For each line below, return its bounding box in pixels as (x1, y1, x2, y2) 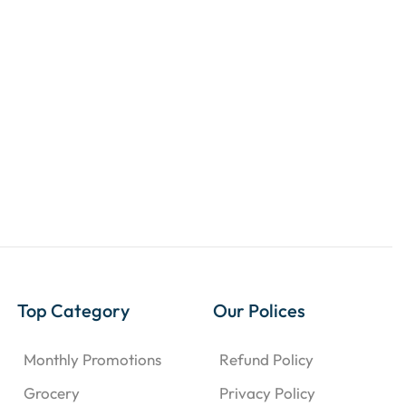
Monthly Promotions (24, 349, 162, 369)
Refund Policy (218, 349, 314, 369)
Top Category (17, 298, 130, 322)
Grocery (24, 382, 81, 402)
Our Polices (212, 298, 305, 322)
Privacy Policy (218, 382, 315, 402)
